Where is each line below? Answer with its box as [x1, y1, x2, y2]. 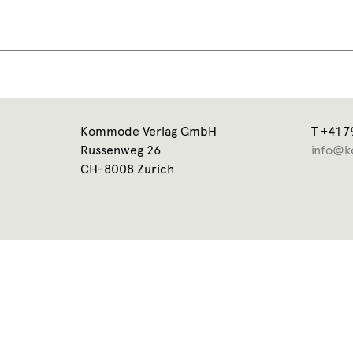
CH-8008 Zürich [80, 162, 174, 176]
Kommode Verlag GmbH [80, 124, 217, 139]
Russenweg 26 [80, 143, 161, 158]
